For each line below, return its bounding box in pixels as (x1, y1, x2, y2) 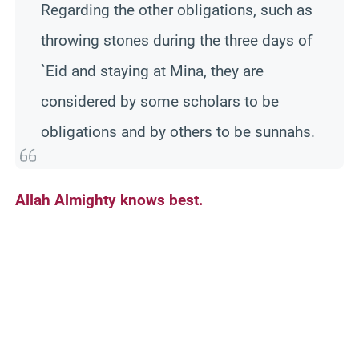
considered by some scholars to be (41, 91, 279, 111)
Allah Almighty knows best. (15, 190, 204, 209)
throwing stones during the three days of (41, 30, 313, 50)
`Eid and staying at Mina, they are (41, 61, 264, 80)
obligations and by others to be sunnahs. (41, 122, 315, 141)
